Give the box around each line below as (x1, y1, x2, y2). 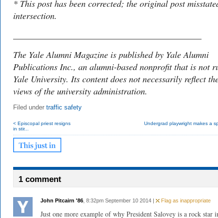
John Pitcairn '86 (40, 198, 83, 203)
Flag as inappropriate (160, 198, 211, 203)
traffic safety (46, 104, 82, 111)
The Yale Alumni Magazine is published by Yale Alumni (13, 48, 209, 60)
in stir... (13, 126, 29, 131)
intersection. (13, 9, 57, 21)
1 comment (18, 175, 61, 184)
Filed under (13, 104, 46, 111)
